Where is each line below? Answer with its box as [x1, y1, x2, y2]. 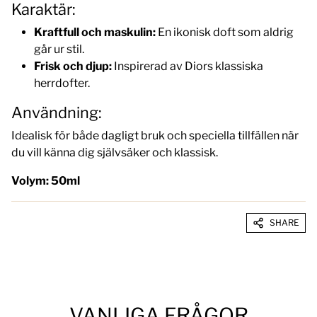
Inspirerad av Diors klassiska [112, 59, 263, 73]
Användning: [11, 103, 102, 122]
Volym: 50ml [11, 173, 80, 188]
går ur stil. [34, 42, 84, 56]
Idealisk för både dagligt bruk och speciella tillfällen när [11, 128, 299, 142]
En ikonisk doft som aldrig [156, 25, 294, 39]
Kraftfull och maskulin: [34, 25, 156, 39]
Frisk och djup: [34, 59, 112, 73]
